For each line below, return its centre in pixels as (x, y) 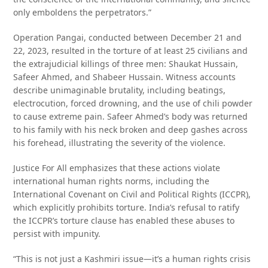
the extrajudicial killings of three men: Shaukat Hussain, (126, 64)
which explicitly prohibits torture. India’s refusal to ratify (127, 207)
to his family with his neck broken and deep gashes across (131, 130)
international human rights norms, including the (112, 181)
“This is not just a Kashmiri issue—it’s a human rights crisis (132, 259)
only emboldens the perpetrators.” (83, 12)
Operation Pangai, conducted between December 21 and (128, 37)
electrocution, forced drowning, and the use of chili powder (133, 103)
